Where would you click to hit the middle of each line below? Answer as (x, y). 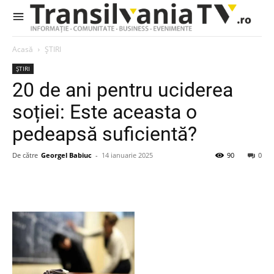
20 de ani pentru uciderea (123, 90)
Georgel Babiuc (66, 155)
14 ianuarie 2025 (127, 155)
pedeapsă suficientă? (105, 134)
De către (25, 155)
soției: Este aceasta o (105, 112)
